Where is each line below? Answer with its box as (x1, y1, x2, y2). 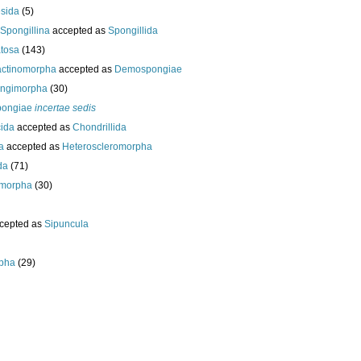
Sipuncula (44, 218, 89, 230)
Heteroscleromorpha (62, 141, 152, 153)
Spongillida (108, 25, 158, 37)
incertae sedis (35, 102, 96, 114)
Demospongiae (114, 64, 182, 76)
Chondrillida (73, 122, 127, 134)
